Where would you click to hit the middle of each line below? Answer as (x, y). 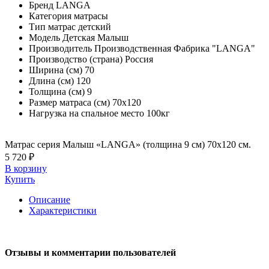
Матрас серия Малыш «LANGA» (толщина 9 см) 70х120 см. (128, 144)
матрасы (91, 16)
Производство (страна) (76, 59)
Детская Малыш (95, 37)
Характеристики (63, 210)
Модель (44, 37)
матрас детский (80, 26)
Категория (50, 16)
